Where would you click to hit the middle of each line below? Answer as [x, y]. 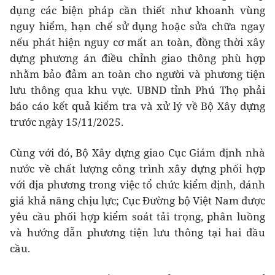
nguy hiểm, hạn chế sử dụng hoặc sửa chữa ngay [137, 26]
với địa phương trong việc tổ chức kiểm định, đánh [137, 184]
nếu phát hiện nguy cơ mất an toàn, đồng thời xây [137, 42]
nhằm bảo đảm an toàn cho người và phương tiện [137, 74]
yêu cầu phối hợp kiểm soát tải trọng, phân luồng [137, 216]
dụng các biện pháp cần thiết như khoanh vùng [137, 10]
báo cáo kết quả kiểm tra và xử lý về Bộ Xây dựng [137, 106]
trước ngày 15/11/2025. [67, 122]
